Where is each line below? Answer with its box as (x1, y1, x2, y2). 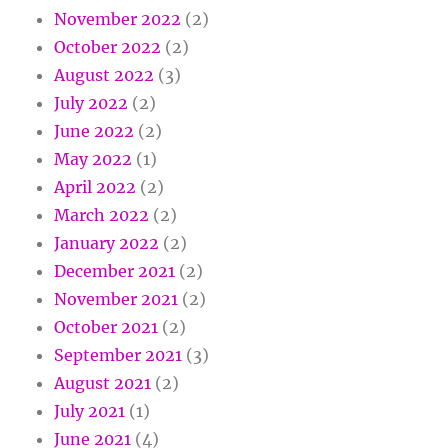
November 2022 (54, 9, 182, 30)
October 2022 (54, 37, 162, 58)
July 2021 (54, 401, 126, 422)
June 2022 (54, 121, 135, 142)
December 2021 (54, 261, 176, 282)
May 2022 (54, 149, 133, 170)
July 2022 (54, 93, 129, 114)
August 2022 (54, 65, 155, 86)
